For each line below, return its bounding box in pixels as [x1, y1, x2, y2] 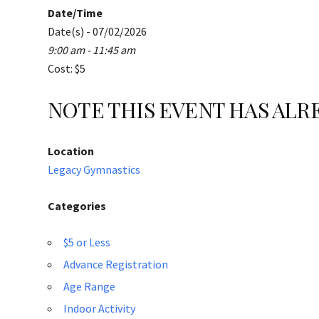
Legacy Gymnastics [48, 162, 140, 177]
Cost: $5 [48, 61, 85, 75]
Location [48, 144, 94, 158]
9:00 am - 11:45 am [48, 43, 135, 57]
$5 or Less [63, 235, 110, 249]
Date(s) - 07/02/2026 [48, 24, 147, 38]
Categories [48, 199, 106, 213]
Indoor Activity [63, 301, 135, 315]
